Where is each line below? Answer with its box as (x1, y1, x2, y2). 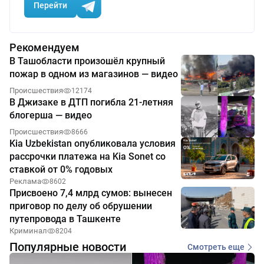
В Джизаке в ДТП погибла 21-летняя (9, 97, 173, 108)
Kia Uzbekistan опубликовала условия (9, 138, 176, 150)
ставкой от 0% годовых (9, 164, 113, 176)
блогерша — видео (9, 110, 92, 121)
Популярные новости (9, 240, 126, 255)
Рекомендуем (9, 41, 80, 54)
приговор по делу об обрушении (9, 200, 152, 212)
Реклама (9, 177, 41, 186)
